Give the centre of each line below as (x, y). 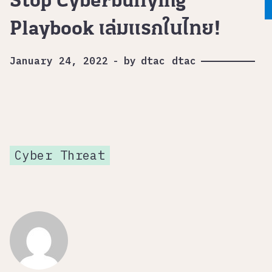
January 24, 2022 (59, 61)
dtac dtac (169, 61)
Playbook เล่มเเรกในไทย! (115, 29)
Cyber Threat (60, 155)
